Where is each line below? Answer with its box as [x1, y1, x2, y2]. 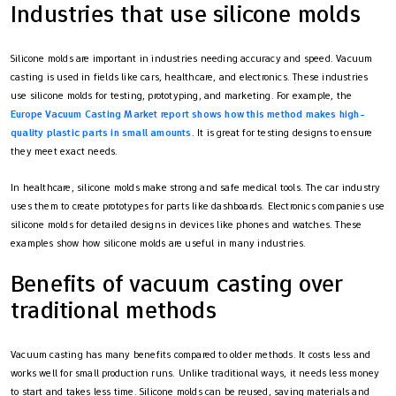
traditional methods [11, 293, 217, 326]
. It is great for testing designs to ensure [191, 125, 373, 140]
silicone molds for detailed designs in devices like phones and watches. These [11, 217, 362, 232]
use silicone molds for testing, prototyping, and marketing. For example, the [11, 88, 353, 103]
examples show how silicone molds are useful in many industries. [11, 235, 307, 250]
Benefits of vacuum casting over [11, 266, 344, 300]
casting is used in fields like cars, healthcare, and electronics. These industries [11, 69, 369, 84]
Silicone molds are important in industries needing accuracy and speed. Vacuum [11, 50, 373, 65]
